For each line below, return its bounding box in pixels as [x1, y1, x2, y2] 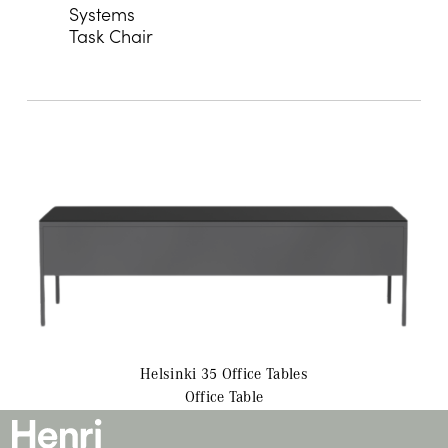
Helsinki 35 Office [140, 362, 267, 383]
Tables [266, 362, 308, 383]
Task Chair [69, 23, 154, 49]
